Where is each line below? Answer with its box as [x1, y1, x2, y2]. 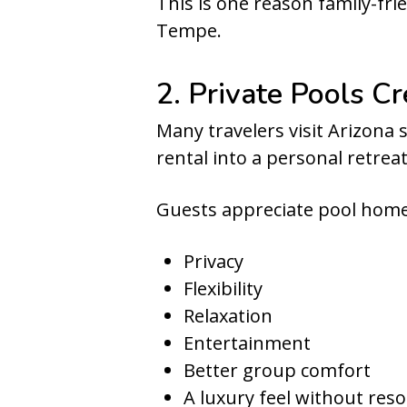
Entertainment [184, 331, 311, 355]
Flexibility [184, 276, 263, 301]
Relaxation [184, 303, 273, 328]
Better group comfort [184, 358, 371, 382]
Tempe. [156, 18, 222, 43]
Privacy [184, 249, 243, 273]
